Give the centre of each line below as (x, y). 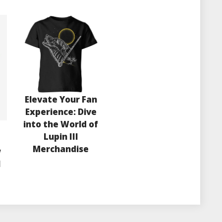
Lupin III (61, 136)
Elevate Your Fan (61, 99)
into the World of (61, 124)
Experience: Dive (61, 111)
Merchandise (61, 149)
